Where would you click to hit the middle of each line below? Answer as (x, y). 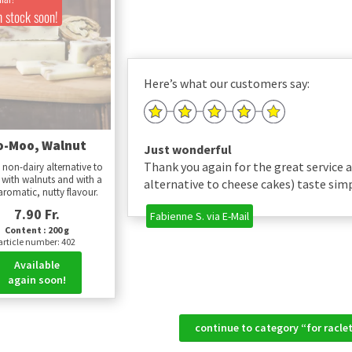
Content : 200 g (37, 229)
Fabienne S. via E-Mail (200, 216)
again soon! (37, 279)
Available (37, 264)
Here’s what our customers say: (227, 84)
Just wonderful (188, 149)
